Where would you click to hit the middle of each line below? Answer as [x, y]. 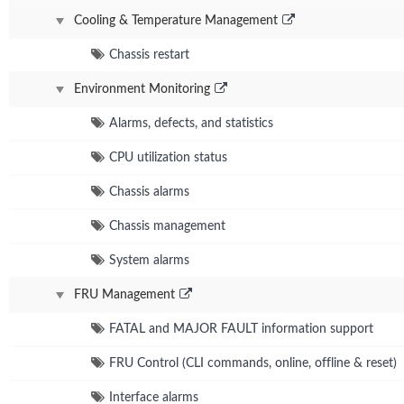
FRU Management [124, 294]
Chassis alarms [149, 192]
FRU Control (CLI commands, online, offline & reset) [253, 363]
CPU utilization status [168, 157]
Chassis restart [149, 55]
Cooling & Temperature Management [176, 20]
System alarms [149, 260]
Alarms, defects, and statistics [191, 123]
